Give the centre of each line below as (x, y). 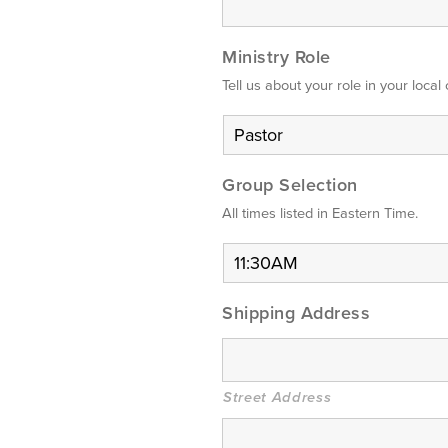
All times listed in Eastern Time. (320, 213)
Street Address (277, 397)
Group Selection (290, 185)
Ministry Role (276, 57)
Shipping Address (296, 313)
